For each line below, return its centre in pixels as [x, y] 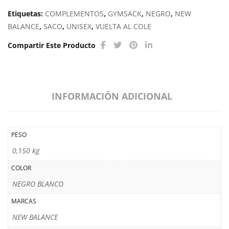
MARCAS [24, 201]
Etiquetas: [26, 14]
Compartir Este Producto [52, 45]
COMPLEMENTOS [74, 14]
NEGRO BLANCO [38, 184]
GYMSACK [125, 14]
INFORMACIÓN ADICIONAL [112, 96]
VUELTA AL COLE [123, 26]
